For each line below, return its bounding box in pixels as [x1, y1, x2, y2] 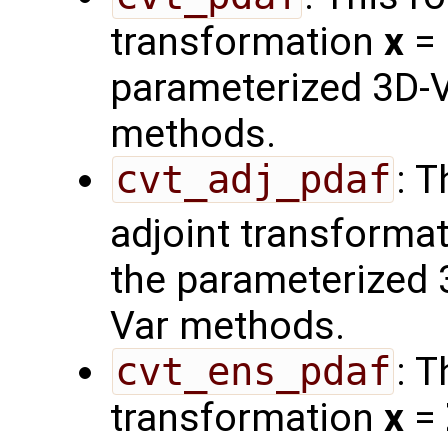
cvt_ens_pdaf [114, 349, 391, 395]
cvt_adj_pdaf [114, 157, 391, 203]
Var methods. [110, 303, 345, 350]
